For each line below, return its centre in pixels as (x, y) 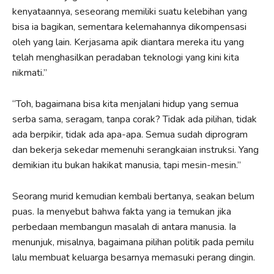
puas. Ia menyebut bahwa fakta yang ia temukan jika (122, 211)
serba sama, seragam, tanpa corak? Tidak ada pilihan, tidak (135, 119)
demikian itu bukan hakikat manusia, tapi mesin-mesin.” (127, 165)
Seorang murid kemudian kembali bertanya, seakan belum (133, 196)
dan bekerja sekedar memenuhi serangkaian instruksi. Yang (135, 150)
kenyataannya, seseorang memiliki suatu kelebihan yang (130, 11)
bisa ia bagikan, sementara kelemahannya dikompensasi (129, 27)
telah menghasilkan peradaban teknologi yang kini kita (126, 57)
